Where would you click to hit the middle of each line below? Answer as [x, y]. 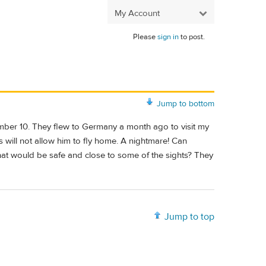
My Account [137, 13]
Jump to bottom [186, 104]
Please [145, 37]
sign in [168, 37]
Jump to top [189, 217]
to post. [192, 37]
